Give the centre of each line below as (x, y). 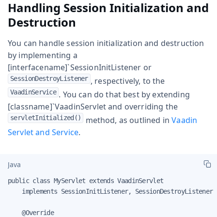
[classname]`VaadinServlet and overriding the (93, 106)
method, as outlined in (128, 120)
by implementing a (43, 55)
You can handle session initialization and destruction (106, 43)
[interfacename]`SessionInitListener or (80, 67)
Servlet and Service (43, 132)
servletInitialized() (46, 117)
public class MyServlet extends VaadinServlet (86, 180)
